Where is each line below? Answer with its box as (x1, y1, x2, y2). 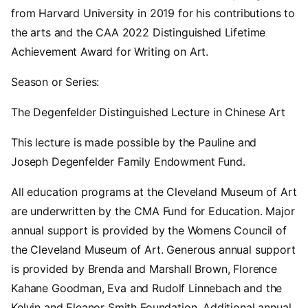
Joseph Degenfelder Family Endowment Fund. (11, 154, 245, 168)
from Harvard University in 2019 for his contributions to (11, 5, 296, 20)
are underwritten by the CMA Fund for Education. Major (11, 203, 295, 218)
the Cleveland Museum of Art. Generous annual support (11, 242, 296, 256)
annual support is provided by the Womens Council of (11, 223, 287, 237)
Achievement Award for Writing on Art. (11, 44, 209, 58)
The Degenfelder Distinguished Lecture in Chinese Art (11, 104, 285, 119)
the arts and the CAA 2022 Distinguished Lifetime (11, 25, 266, 39)
